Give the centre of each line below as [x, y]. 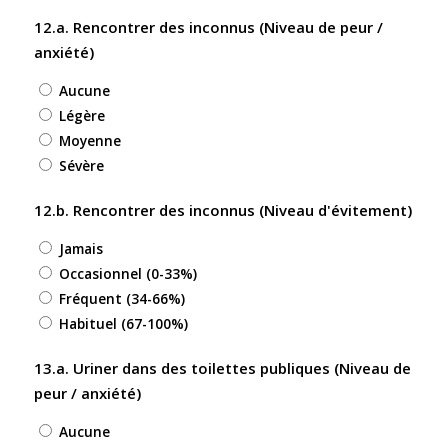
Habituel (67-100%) [123, 323]
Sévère [81, 166]
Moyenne [89, 141]
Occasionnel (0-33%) [127, 273]
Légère [81, 116]
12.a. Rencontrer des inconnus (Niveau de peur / [208, 27]
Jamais [80, 248]
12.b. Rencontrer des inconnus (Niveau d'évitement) [222, 210]
